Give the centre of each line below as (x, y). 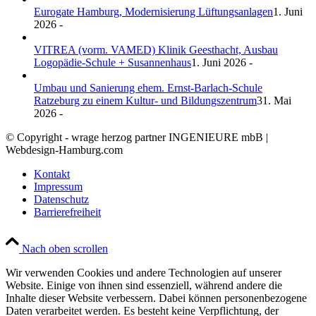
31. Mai (274, 101)
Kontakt (52, 174)
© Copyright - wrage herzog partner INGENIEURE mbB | (137, 138)
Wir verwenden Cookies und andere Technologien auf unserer (144, 273)
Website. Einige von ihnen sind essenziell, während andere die (144, 286)
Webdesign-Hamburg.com (64, 150)
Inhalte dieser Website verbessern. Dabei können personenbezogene (156, 298)
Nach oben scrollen (65, 249)
